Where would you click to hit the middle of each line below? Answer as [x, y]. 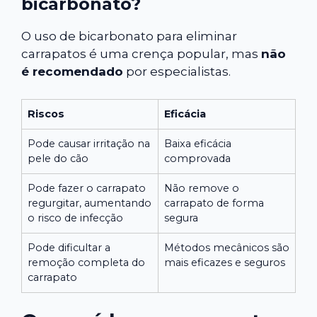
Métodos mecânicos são [227, 247]
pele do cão [58, 158]
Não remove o [202, 188]
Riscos [46, 114]
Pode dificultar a [69, 247]
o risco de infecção [75, 218]
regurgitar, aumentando [90, 203]
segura [181, 218]
